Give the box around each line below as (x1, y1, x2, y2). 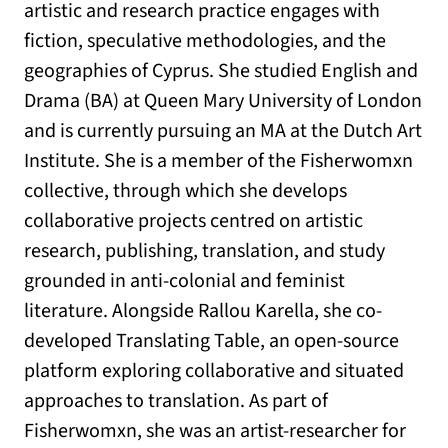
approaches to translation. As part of (24, 386, 328, 415)
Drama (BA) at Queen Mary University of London (24, 86, 422, 115)
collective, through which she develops (24, 176, 347, 205)
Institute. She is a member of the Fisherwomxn (24, 146, 413, 175)
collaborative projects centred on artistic (24, 206, 363, 235)
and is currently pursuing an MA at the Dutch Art (24, 116, 422, 145)
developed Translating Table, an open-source (24, 326, 399, 355)
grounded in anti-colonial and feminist (24, 266, 345, 295)
